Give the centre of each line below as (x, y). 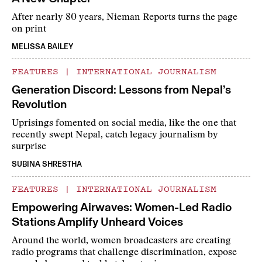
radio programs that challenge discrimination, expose (124, 253)
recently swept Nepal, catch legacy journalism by (115, 135)
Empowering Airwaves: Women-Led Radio (122, 207)
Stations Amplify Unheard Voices (97, 222)
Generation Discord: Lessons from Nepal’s (121, 90)
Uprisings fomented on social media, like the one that (124, 124)
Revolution (39, 104)
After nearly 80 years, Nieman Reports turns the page (125, 18)
